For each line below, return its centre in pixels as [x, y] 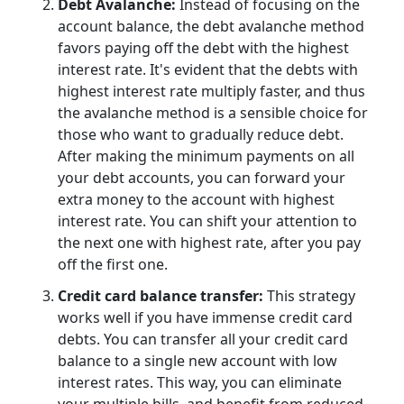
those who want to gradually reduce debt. [201, 134]
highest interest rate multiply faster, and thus [211, 91]
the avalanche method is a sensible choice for [213, 112]
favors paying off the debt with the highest [203, 47]
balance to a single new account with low [197, 360]
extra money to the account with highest [196, 199]
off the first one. [113, 264]
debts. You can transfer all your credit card [203, 339]
